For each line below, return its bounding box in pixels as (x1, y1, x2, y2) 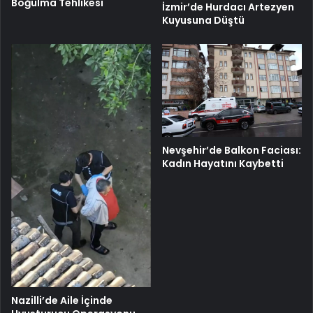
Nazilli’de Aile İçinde (11, 293, 112, 307)
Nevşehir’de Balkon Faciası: (162, 143, 301, 157)
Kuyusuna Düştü (162, 13, 245, 27)
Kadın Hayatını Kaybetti (162, 156, 284, 170)
